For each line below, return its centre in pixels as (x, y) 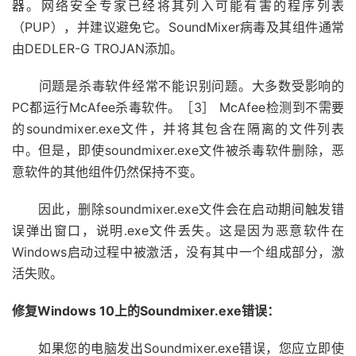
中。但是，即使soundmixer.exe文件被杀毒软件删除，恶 (178, 150)
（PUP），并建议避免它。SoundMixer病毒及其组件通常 (178, 27)
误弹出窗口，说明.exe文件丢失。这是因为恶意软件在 (178, 230)
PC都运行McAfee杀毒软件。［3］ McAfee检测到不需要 (178, 107)
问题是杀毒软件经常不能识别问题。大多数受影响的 (178, 86)
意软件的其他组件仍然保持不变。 (107, 172)
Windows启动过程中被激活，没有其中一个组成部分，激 (178, 252)
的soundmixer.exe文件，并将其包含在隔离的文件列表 (178, 129)
